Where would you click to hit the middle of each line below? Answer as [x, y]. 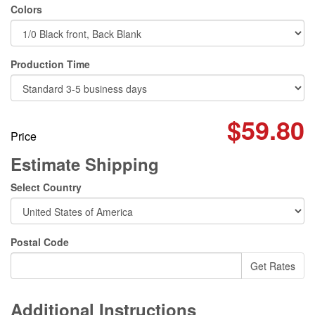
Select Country [46, 187]
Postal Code [40, 242]
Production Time [50, 64]
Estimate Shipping [85, 164]
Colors [26, 9]
